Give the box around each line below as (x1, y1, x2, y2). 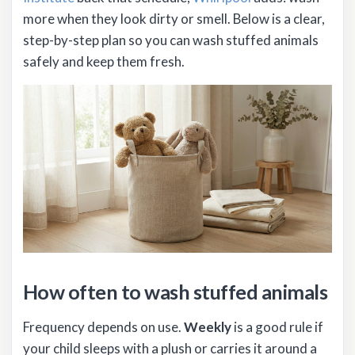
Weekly (184, 318, 231, 335)
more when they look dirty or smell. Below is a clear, (23, 10, 325, 27)
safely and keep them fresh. (23, 52, 185, 70)
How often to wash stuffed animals (23, 280, 328, 304)
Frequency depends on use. (23, 318, 184, 335)
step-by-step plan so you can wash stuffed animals (23, 31, 319, 48)
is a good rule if (231, 318, 323, 335)
